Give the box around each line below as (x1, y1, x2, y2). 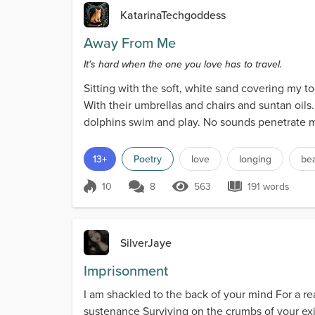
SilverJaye (120, 235, 172, 251)
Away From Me (84, 32, 176, 53)
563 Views (190, 186, 243, 202)
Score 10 (96, 186, 139, 202)
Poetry (134, 152, 162, 167)
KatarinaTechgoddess (120, 7, 226, 23)
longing (239, 152, 271, 167)
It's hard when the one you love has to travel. (84, 57, 282, 72)
